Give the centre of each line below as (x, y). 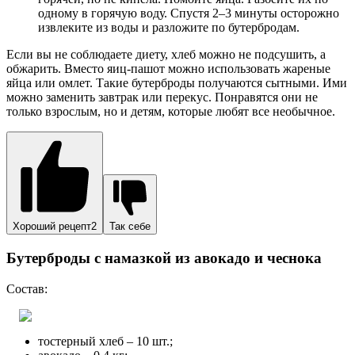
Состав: (27, 288)
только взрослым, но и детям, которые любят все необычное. (171, 112)
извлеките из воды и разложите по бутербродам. (169, 28)
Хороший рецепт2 (55, 227)
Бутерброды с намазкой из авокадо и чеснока (164, 258)
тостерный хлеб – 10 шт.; (105, 341)
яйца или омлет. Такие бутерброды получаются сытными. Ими (177, 83)
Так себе (130, 227)
